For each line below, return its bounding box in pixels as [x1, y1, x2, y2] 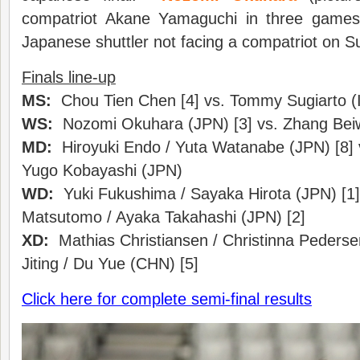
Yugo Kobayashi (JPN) [22, 162, 182, 179]
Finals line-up [22, 68, 116, 86]
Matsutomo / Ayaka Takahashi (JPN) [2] [22, 208, 305, 226]
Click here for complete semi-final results [22, 290, 312, 308]
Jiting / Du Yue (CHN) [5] [22, 255, 198, 272]
